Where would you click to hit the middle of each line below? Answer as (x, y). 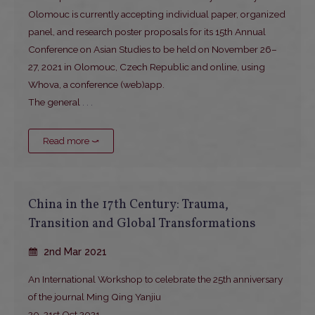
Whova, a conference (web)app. (96, 85)
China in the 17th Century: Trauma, (128, 205)
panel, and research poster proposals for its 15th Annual (147, 32)
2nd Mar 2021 (74, 252)
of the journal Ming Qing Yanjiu (95, 297)
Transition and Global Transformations (142, 224)
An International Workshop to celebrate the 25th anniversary (155, 279)
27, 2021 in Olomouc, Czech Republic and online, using (147, 67)
